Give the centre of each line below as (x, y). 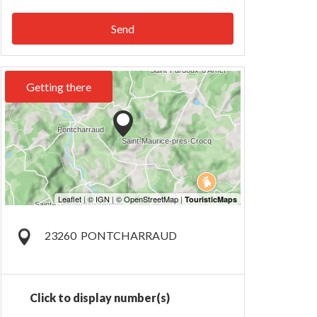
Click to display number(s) (100, 297)
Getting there (59, 87)
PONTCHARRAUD (128, 236)
